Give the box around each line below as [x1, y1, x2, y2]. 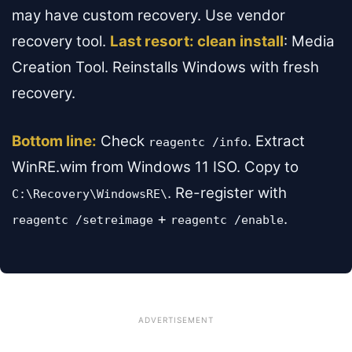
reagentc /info [148, 135, 247, 150]
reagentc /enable [170, 213, 284, 228]
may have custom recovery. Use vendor [12, 6, 285, 25]
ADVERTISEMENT [138, 315, 214, 325]
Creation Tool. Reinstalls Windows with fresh [12, 58, 319, 77]
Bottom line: [12, 132, 97, 151]
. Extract [247, 132, 305, 151]
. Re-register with [167, 184, 287, 203]
